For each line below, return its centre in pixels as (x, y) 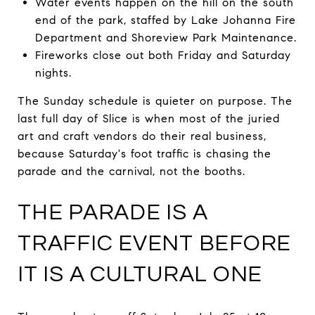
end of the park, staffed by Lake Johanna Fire (165, 20)
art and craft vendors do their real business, (142, 136)
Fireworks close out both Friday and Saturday (163, 55)
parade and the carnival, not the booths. (131, 171)
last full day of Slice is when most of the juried (149, 118)
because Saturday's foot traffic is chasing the (144, 153)
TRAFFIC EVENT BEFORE (154, 243)
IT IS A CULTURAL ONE (140, 274)
